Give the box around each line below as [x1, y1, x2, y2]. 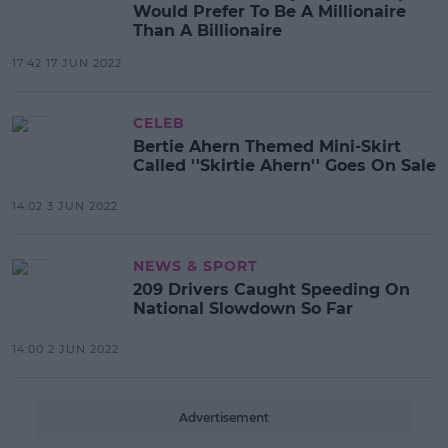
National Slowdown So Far [133, 299, 353, 318]
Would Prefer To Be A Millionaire [133, 2, 406, 21]
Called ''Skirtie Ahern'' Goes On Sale [133, 156, 436, 175]
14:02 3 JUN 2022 [12, 199, 118, 213]
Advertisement [179, 410, 269, 425]
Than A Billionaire [133, 21, 282, 40]
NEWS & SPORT [133, 257, 258, 275]
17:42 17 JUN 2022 [12, 56, 122, 70]
